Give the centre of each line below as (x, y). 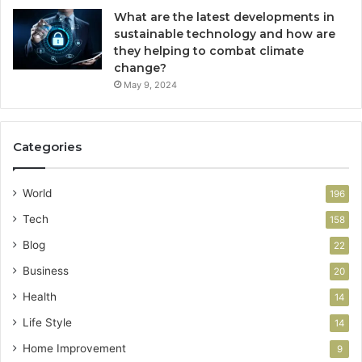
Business (46, 271)
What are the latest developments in (224, 17)
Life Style (47, 323)
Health (40, 297)
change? (140, 68)
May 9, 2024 (150, 85)
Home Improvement (74, 349)
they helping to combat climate (209, 51)
